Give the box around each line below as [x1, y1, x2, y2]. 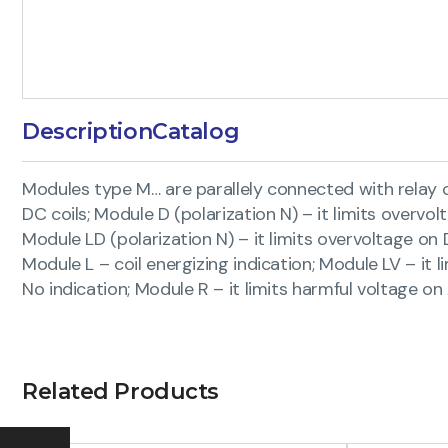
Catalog [152, 117, 240, 145]
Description [22, 117, 153, 145]
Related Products [22, 377, 219, 405]
